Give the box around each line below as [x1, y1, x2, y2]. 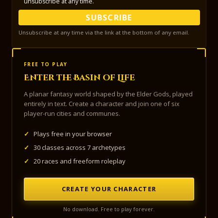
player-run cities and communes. [24, 109, 120, 118]
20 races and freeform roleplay [34, 157, 126, 166]
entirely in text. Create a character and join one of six [24, 99, 180, 109]
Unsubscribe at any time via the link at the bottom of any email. [18, 28, 189, 36]
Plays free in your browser [34, 129, 112, 139]
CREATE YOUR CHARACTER [61, 184, 157, 194]
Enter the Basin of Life [24, 72, 135, 84]
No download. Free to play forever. [63, 205, 155, 213]
